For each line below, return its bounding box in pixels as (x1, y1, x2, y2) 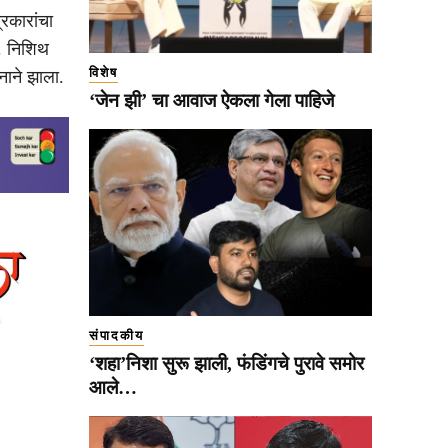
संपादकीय (89, 327, 144, 343)
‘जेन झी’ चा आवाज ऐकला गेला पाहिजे (89, 89, 334, 111)
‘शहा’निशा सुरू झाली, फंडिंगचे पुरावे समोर (89, 352, 364, 374)
